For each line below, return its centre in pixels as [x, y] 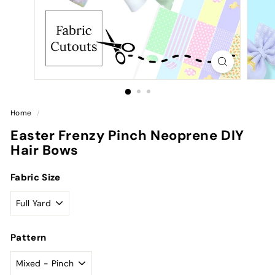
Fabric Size [36, 177]
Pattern [29, 238]
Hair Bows [45, 150]
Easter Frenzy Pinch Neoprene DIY [127, 135]
